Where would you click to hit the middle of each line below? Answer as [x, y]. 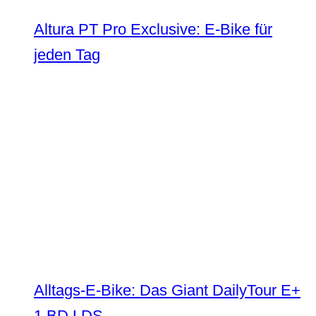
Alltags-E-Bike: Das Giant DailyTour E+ [167, 290]
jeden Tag [67, 55]
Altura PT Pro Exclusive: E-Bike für [153, 29]
